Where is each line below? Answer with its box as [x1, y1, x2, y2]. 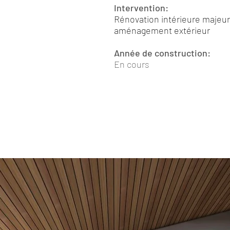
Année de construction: [114, 47, 210, 59]
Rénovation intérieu [114, 13, 192, 25]
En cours [114, 59, 149, 70]
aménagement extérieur [114, 25, 210, 36]
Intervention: [114, 2, 168, 13]
